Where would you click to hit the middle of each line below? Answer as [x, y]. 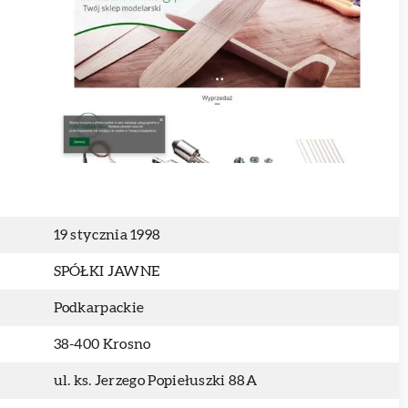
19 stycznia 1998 [107, 235]
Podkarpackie [99, 308]
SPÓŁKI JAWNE [107, 271]
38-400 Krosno [102, 344]
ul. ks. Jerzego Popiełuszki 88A [155, 381]
